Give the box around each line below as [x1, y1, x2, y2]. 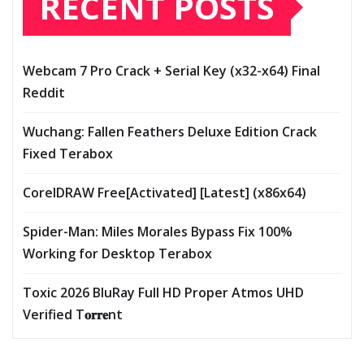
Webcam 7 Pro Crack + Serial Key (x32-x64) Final [23, 61, 320, 80]
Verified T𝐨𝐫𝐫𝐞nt [23, 305, 123, 323]
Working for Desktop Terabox [23, 244, 212, 262]
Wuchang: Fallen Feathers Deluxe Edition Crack [23, 122, 317, 141]
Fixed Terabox [23, 144, 113, 162]
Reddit [23, 83, 65, 102]
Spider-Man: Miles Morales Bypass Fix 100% [23, 222, 292, 240]
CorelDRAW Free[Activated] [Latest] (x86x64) [23, 183, 306, 201]
